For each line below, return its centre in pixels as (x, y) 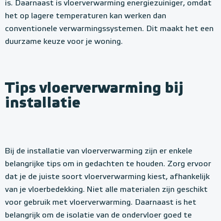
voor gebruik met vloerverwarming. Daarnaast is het (101, 203)
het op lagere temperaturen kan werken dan (86, 16)
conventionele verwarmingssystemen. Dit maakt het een (109, 29)
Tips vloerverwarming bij (94, 88)
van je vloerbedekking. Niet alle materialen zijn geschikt (106, 190)
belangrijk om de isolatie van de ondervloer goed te (98, 216)
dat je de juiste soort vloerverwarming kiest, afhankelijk (107, 177)
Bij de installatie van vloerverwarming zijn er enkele (99, 151)
